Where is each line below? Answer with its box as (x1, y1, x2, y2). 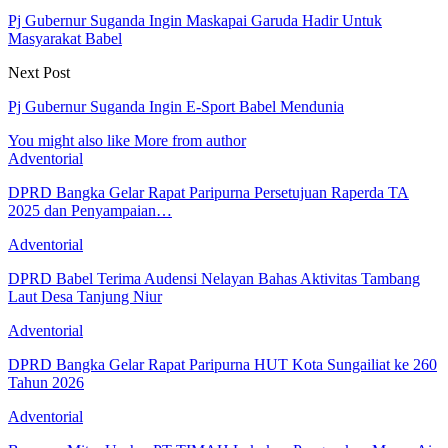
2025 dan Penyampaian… (8, 201, 172, 219)
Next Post (8, 63, 70, 81)
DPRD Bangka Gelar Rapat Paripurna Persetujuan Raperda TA (8, 183, 409, 201)
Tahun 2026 (8, 373, 84, 391)
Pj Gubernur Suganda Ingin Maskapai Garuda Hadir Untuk (8, 11, 382, 29)
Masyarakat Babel (8, 29, 122, 47)
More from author (134, 131, 246, 149)
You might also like (8, 131, 130, 149)
